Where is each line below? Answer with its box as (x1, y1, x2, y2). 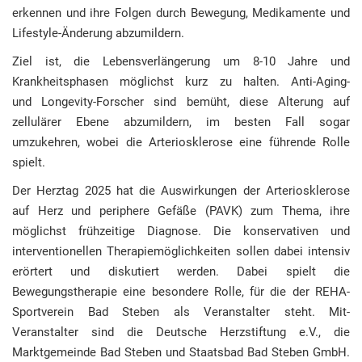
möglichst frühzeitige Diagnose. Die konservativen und (12, 224, 350, 238)
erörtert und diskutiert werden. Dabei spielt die (12, 264, 350, 279)
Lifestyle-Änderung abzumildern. (12, 26, 184, 40)
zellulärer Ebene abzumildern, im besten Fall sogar (12, 115, 350, 129)
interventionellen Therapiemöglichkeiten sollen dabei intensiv (12, 244, 350, 259)
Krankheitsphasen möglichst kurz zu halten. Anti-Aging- (12, 74, 350, 89)
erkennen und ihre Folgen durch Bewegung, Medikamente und (12, 6, 350, 20)
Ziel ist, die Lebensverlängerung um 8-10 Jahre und (12, 54, 350, 69)
